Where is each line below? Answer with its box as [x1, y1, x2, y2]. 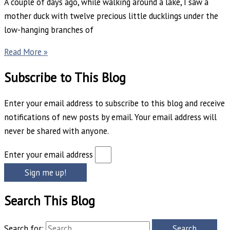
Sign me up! [25, 167, 66, 179]
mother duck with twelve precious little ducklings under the [4, 10, 218, 22]
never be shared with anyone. [4, 125, 109, 137]
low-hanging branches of [4, 24, 93, 35]
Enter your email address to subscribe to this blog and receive [4, 97, 225, 109]
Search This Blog [4, 192, 95, 209]
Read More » [4, 46, 48, 57]
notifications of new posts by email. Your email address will [4, 111, 217, 123]
